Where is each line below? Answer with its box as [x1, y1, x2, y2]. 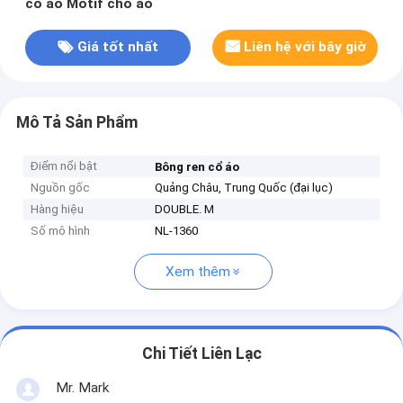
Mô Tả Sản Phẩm [15, 112, 138, 131]
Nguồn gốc [31, 181, 91, 195]
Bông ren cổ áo [155, 160, 240, 175]
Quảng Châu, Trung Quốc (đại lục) [155, 181, 334, 195]
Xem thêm [165, 264, 230, 281]
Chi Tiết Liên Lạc [141, 345, 262, 363]
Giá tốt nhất [76, 39, 158, 56]
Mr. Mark [55, 379, 109, 396]
